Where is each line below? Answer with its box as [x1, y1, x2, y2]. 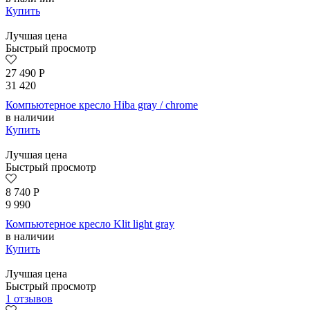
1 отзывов [6, 293, 53, 305]
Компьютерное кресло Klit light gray [6, 218, 174, 230]
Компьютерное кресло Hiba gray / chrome [6, 99, 198, 111]
